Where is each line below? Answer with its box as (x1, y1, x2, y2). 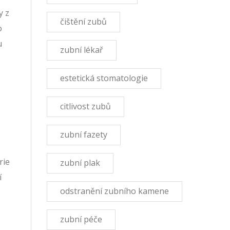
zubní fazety (60, 129, 107, 140)
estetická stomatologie (60, 72, 148, 84)
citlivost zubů (60, 101, 111, 112)
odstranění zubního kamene (60, 185, 169, 197)
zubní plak (60, 157, 100, 168)
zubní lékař (60, 44, 103, 55)
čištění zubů (60, 16, 107, 27)
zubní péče (60, 214, 102, 225)
